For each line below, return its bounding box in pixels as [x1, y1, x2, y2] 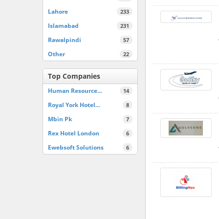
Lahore [48, 7, 68, 16]
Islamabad [48, 21, 79, 30]
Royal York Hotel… [48, 100, 100, 109]
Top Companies [48, 71, 100, 81]
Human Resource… [48, 86, 102, 95]
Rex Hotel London [48, 129, 99, 137]
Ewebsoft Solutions [48, 143, 104, 152]
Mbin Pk [48, 114, 72, 123]
